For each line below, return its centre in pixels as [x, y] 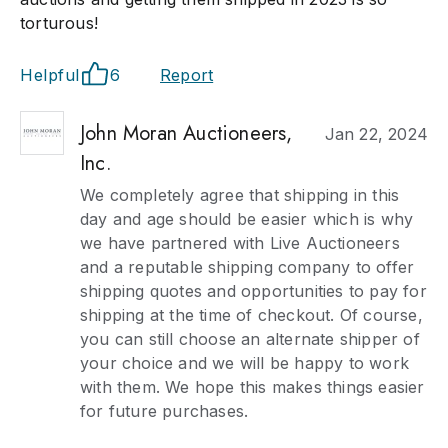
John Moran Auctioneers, [186, 133]
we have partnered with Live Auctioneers [240, 243]
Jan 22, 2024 [376, 134]
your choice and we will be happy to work [245, 363]
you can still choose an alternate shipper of [250, 339]
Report [187, 75]
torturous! [59, 23]
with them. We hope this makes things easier [252, 387]
